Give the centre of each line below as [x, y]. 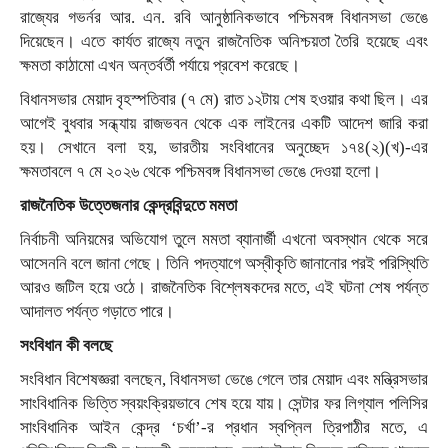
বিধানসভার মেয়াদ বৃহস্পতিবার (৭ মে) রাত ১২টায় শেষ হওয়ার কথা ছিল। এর [224, 99]
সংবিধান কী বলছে [66, 345]
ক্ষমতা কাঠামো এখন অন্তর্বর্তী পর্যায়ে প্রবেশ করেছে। [160, 65]
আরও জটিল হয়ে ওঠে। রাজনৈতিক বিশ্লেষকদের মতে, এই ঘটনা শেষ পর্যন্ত [224, 287]
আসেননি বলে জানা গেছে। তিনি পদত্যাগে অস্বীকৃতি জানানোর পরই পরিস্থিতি [224, 263]
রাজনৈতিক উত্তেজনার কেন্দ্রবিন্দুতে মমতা [128, 205]
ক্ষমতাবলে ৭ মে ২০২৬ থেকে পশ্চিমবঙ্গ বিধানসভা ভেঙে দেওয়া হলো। [200, 171]
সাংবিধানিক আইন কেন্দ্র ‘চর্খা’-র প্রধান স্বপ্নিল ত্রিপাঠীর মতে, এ [224, 427]
